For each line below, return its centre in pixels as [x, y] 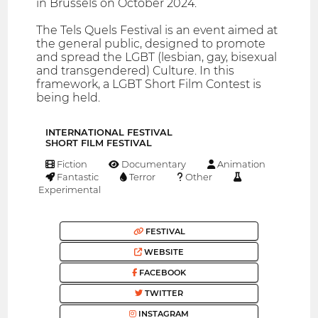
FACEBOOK [161, 273]
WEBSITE [163, 252]
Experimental [69, 190]
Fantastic [77, 177]
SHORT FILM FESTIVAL [99, 143]
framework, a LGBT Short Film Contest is [149, 84]
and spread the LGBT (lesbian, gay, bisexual [157, 57]
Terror [142, 177]
